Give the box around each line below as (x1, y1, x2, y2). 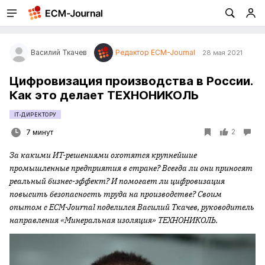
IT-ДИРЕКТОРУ (14, 111, 57, 118)
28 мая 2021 (202, 49, 243, 57)
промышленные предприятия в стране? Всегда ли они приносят (9, 163, 253, 173)
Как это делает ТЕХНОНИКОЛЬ (9, 88, 199, 102)
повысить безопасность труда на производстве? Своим (9, 189, 222, 199)
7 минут (26, 128, 53, 137)
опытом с (9, 202, 49, 212)
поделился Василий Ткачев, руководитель (95, 202, 254, 212)
